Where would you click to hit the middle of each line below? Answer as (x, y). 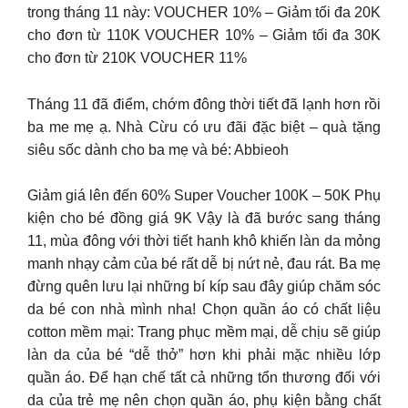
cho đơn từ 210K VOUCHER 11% (137, 58)
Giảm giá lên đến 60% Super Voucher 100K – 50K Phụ (204, 196)
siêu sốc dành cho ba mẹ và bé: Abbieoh (158, 149)
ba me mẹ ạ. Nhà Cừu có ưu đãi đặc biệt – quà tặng (204, 127)
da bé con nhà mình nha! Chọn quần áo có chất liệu (204, 310)
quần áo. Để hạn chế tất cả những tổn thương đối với (204, 378)
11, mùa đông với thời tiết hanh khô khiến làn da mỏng (204, 241)
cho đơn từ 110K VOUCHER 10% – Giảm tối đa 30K (204, 36)
